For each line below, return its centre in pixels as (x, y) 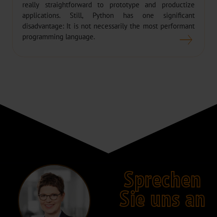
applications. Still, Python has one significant (108, 15)
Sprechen (163, 179)
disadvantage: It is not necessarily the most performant (108, 26)
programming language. (59, 37)
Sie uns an (163, 198)
